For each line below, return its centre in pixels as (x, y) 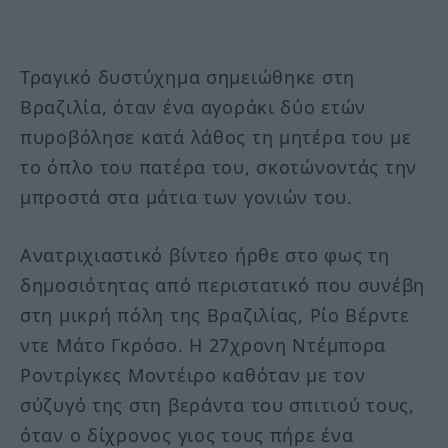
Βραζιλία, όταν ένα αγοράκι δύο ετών (193, 107)
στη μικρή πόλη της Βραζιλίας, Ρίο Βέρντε (215, 314)
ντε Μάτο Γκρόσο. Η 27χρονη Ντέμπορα (203, 344)
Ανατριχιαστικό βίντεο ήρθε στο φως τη (205, 254)
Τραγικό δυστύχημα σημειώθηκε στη (188, 77)
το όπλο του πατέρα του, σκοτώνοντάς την (219, 167)
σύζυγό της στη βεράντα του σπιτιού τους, (217, 404)
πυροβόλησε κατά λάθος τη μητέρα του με (216, 137)
